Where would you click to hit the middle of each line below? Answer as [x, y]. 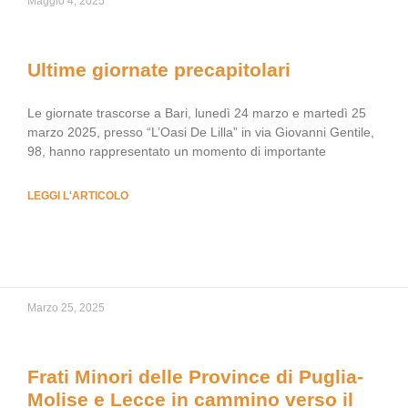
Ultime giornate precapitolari [159, 70]
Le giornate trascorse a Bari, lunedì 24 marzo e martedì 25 [197, 113]
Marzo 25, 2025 [66, 308]
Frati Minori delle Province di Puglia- [195, 377]
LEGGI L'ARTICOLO [78, 196]
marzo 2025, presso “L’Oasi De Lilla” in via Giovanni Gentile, [201, 132]
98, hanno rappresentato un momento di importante [177, 151]
